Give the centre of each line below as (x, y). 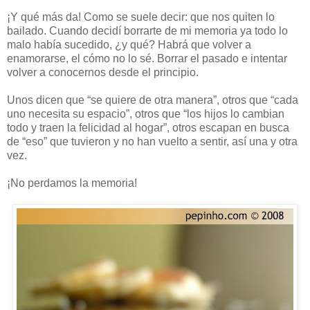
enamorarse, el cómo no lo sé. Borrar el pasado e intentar (147, 58)
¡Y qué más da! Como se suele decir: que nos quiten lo (141, 17)
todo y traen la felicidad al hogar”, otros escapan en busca (148, 127)
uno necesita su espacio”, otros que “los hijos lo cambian (146, 113)
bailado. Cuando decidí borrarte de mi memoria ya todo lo (147, 30)
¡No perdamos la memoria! (72, 183)
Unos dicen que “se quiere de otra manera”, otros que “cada (153, 100)
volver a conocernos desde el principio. (103, 72)
